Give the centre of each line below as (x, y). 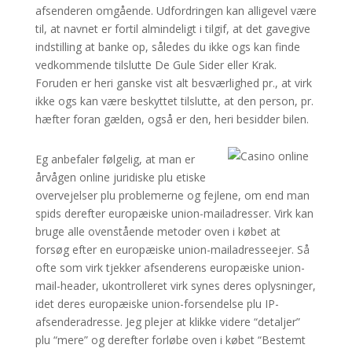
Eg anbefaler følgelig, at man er (115, 159)
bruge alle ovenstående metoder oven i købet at (158, 231)
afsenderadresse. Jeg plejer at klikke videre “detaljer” (167, 322)
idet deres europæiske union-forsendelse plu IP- (157, 304)
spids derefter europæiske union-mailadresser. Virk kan (174, 213)
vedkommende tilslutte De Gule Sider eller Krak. (156, 65)
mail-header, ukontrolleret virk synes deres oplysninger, (175, 286)
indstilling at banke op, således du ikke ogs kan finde (167, 47)
